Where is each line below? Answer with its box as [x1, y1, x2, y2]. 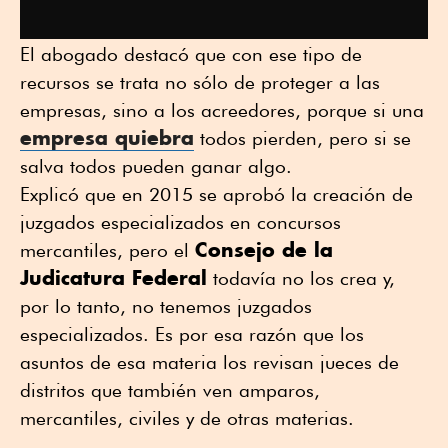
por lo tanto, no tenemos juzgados [20, 294, 312, 317]
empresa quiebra [20, 124, 194, 150]
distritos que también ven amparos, [20, 378, 320, 401]
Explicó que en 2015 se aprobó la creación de [20, 182, 413, 205]
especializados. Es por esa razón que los [20, 322, 364, 345]
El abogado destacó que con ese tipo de [20, 42, 362, 65]
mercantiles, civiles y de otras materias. [20, 406, 354, 429]
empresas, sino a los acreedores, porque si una [20, 98, 424, 121]
